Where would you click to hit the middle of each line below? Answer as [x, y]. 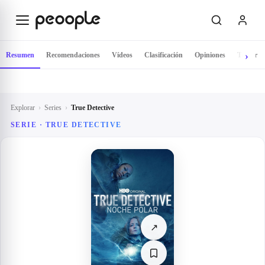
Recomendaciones [73, 55]
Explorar [23, 108]
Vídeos [122, 55]
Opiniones [210, 55]
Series [53, 108]
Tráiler [247, 55]
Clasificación [164, 55]
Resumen [20, 55]
